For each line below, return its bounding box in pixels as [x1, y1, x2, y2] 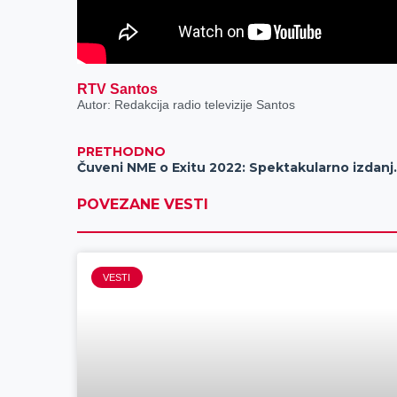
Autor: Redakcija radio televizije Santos [77, 97, 296, 113]
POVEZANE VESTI [77, 196, 209, 214]
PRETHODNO [77, 144, 167, 160]
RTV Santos [77, 82, 159, 97]
